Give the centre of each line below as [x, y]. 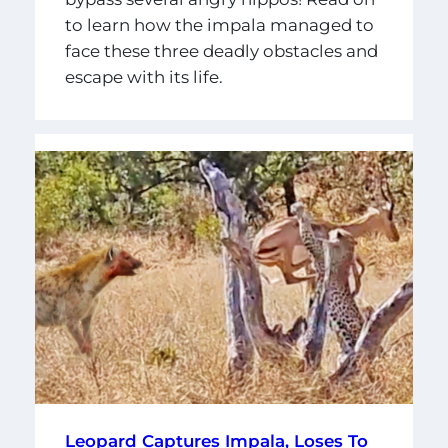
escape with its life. [143, 77]
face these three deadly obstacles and [221, 51]
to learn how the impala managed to [219, 25]
